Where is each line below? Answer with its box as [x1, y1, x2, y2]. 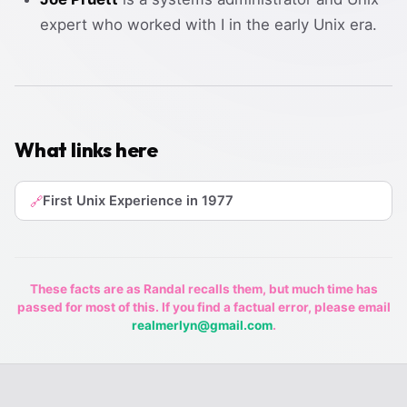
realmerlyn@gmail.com [131, 318, 273, 333]
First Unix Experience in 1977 [43, 193, 233, 210]
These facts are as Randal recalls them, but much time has [29, 282, 378, 297]
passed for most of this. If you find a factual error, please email [16, 300, 391, 315]
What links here [15, 137, 158, 164]
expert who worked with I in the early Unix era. [40, 15, 377, 34]
